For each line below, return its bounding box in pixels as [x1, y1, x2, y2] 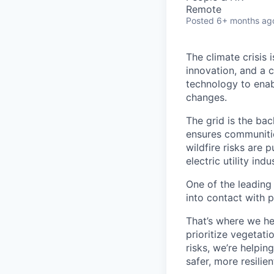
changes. [186, 91, 227, 103]
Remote [186, 3, 221, 15]
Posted [186, 15, 214, 26]
